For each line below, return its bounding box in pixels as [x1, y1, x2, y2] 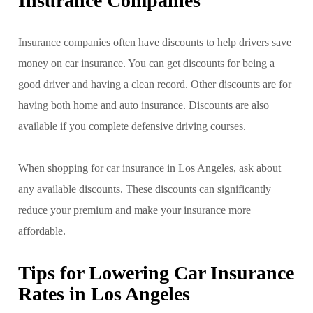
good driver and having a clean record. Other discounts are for [18, 78, 291, 90]
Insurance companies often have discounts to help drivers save [18, 36, 291, 48]
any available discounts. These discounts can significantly [18, 182, 271, 195]
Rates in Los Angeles [18, 282, 190, 305]
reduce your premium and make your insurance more [18, 203, 251, 216]
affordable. [18, 224, 66, 237]
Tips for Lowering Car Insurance [18, 261, 294, 284]
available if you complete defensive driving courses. [18, 119, 246, 132]
